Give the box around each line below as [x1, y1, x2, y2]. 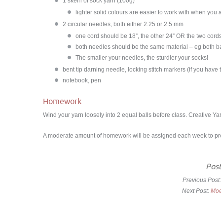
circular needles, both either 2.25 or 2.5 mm [68, 21, 184, 28]
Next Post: [182, 187, 211, 194]
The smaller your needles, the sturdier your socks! [75, 54, 208, 61]
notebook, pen [63, 77, 101, 84]
